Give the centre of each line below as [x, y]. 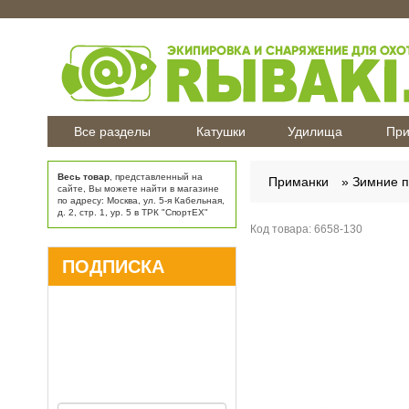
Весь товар [84, 177]
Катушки [221, 131]
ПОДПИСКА [113, 267]
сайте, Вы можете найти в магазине [138, 189]
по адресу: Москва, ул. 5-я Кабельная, [141, 200]
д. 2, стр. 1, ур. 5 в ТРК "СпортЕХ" [133, 212]
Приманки [298, 182]
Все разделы [112, 131]
